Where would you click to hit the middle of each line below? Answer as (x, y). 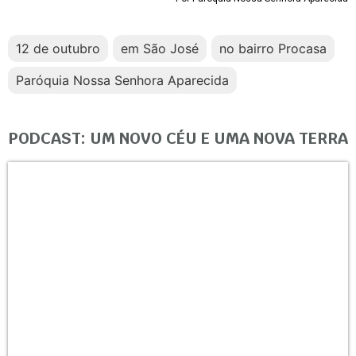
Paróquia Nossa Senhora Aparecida (122, 80)
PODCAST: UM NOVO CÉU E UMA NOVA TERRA (178, 138)
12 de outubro (58, 48)
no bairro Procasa (273, 48)
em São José (160, 48)
